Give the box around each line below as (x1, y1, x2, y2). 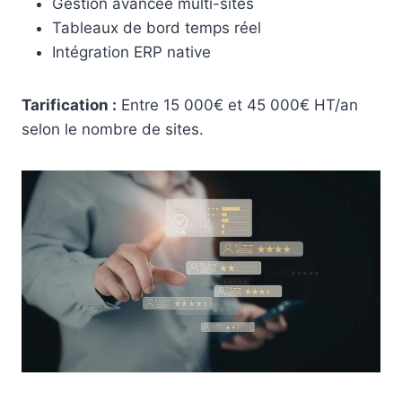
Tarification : (22, 95, 117, 114)
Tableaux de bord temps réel (52, 18, 261, 37)
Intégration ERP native (52, 42, 211, 61)
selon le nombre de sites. (22, 119, 204, 138)
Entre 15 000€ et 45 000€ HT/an (117, 95, 358, 114)
